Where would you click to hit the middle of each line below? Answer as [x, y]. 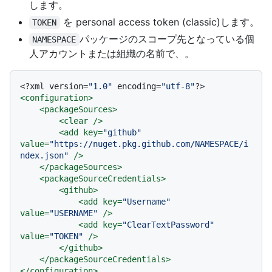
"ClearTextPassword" [168, 225]
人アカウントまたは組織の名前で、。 [112, 54]
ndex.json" [44, 156]
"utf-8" [178, 87]
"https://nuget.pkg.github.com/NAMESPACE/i [149, 144]
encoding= [137, 87]
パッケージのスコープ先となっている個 [167, 39]
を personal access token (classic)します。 [159, 22]
